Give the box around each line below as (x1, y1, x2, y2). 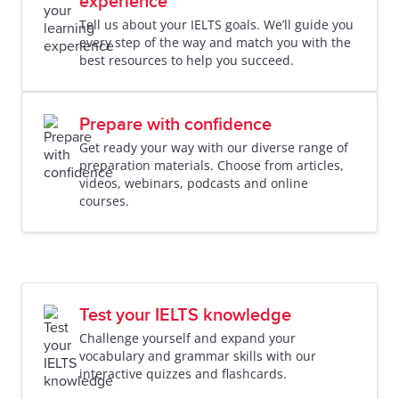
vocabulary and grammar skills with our (79, 347, 316, 364)
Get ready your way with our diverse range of (79, 139, 348, 156)
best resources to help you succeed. (79, 52, 294, 69)
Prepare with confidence (79, 114, 272, 135)
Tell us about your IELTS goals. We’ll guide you (79, 16, 354, 33)
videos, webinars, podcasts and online (79, 175, 308, 191)
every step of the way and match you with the (79, 34, 351, 51)
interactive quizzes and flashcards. (79, 365, 287, 382)
